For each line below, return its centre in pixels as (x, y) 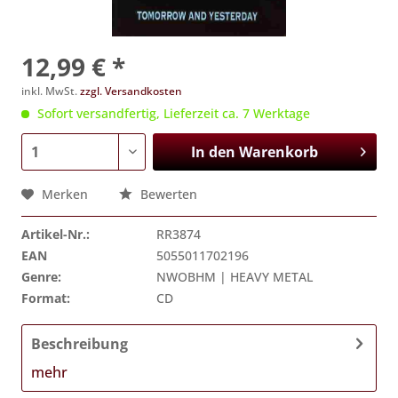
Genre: (41, 277)
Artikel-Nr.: (56, 234)
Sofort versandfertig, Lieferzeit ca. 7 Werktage (172, 113)
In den (213, 152)
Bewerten (167, 194)
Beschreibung (80, 344)
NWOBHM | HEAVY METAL (235, 277)
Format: (46, 298)
